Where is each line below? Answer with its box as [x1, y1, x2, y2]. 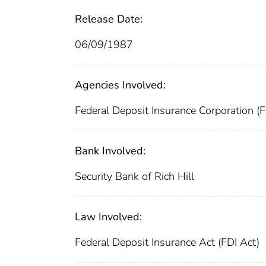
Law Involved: [75, 210, 142, 224]
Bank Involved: [75, 144, 145, 159]
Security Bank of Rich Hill [75, 169, 194, 184]
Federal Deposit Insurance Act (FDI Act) [75, 235, 259, 250]
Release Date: [75, 12, 142, 27]
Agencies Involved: [75, 78, 166, 93]
